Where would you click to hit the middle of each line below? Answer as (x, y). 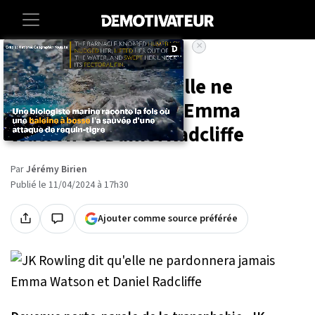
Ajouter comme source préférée (168, 218)
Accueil (25, 61)
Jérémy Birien (57, 169)
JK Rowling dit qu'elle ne (122, 87)
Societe (69, 61)
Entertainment (129, 61)
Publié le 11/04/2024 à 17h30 (70, 185)
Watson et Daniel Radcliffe (127, 135)
